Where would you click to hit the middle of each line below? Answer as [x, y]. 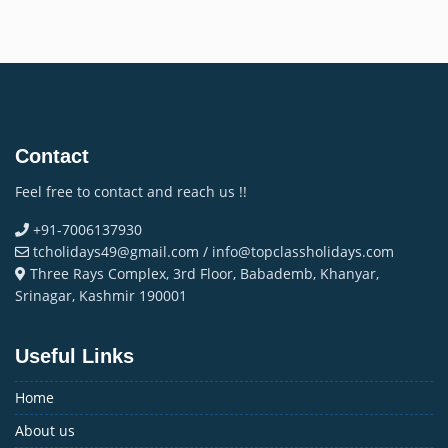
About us [45, 430]
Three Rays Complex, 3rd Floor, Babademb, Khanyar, [202, 273]
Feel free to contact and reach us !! [131, 191]
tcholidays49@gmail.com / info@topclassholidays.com [211, 251]
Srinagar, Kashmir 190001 [101, 295]
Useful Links [74, 356]
